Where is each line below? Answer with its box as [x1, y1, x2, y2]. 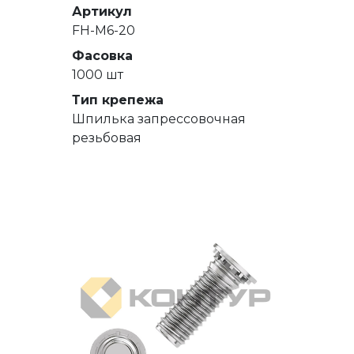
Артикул [72, 3, 132, 19]
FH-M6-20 [72, 22, 135, 38]
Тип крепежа [72, 92, 164, 107]
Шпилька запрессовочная [72, 111, 246, 126]
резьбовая [72, 130, 141, 145]
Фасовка [72, 47, 133, 63]
